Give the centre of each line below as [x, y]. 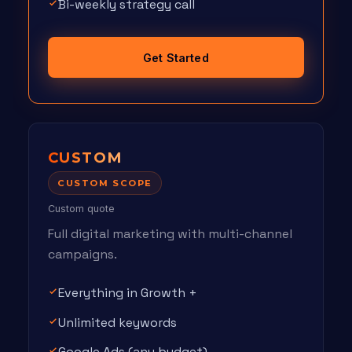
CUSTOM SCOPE [105, 183]
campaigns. [82, 255]
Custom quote [81, 208]
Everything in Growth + [128, 293]
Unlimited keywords [117, 322]
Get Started [176, 57]
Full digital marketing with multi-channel [170, 234]
